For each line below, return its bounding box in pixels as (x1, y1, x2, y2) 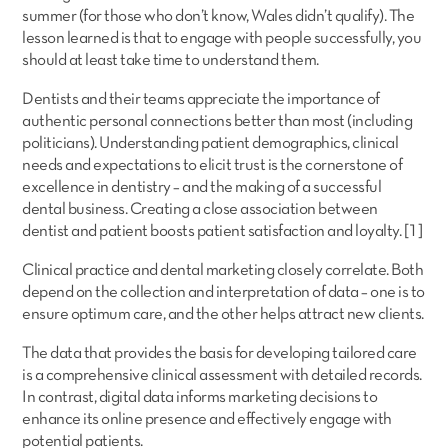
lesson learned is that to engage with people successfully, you (22, 31, 422, 46)
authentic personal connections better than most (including (22, 114, 413, 129)
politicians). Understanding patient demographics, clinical (22, 136, 399, 151)
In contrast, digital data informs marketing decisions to (22, 390, 378, 405)
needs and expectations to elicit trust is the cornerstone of (22, 158, 403, 173)
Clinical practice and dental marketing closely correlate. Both (22, 263, 424, 278)
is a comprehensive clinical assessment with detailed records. (22, 368, 422, 383)
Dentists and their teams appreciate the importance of (22, 92, 380, 107)
